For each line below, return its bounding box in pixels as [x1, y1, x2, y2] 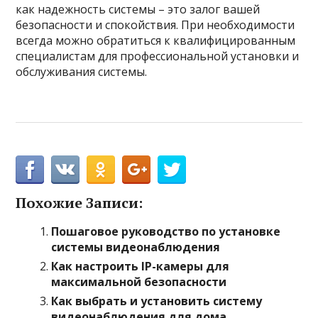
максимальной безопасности [51, 274, 227, 290]
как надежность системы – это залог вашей [16, 1, 261, 17]
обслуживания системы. [16, 64, 148, 79]
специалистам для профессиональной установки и [16, 48, 300, 64]
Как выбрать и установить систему [51, 293, 263, 309]
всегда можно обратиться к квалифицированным [16, 33, 296, 48]
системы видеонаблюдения [51, 239, 221, 255]
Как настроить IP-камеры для [51, 258, 230, 274]
